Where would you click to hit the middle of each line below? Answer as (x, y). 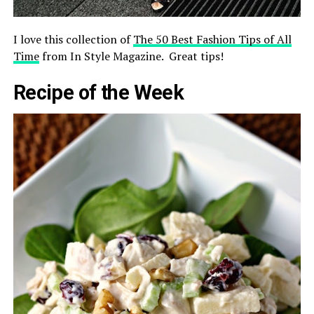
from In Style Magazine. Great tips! (131, 56)
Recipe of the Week (98, 93)
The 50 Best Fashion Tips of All (212, 40)
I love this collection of (73, 40)
